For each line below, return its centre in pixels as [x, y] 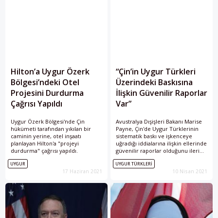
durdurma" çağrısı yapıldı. [44, 151]
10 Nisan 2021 [190, 172]
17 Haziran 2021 [82, 172]
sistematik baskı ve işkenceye [154, 136]
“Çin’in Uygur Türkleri [156, 72]
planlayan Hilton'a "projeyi [45, 144]
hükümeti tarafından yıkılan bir [51, 129]
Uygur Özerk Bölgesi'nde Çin [48, 122]
